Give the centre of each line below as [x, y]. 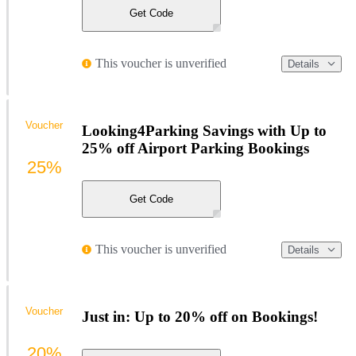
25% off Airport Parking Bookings [195, 149]
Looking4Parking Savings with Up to [204, 131]
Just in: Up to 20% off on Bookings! [200, 317]
